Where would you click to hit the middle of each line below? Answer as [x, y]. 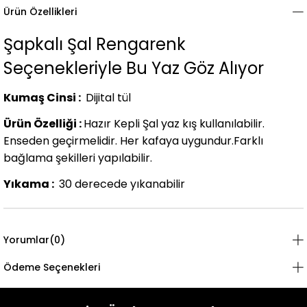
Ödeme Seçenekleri [52, 268]
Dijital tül [108, 98]
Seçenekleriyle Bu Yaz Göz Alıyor [134, 69]
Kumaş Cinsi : [43, 98]
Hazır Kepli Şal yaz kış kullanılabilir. [174, 123]
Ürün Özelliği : [44, 123]
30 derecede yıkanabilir [122, 184]
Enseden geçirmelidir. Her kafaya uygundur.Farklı [133, 140]
